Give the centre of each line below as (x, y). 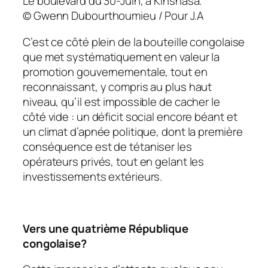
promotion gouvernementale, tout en (115, 71)
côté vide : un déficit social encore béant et (130, 116)
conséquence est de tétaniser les (107, 146)
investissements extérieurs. (93, 176)
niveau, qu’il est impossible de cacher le (121, 101)
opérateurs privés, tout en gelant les (114, 161)
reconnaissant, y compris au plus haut (118, 86)
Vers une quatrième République (106, 228)
